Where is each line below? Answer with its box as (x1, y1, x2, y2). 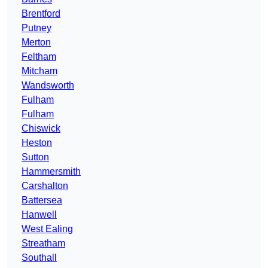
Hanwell (22, 209, 57, 220)
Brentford (22, 8, 60, 19)
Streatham (22, 238, 65, 249)
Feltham (22, 51, 56, 62)
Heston (22, 138, 52, 148)
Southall (22, 252, 57, 263)
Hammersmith (22, 166, 81, 177)
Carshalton (22, 181, 68, 191)
